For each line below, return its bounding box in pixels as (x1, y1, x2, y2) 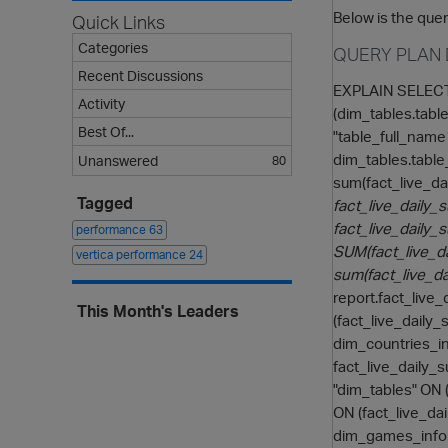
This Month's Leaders (77, 301, 239, 321)
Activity (78, 95, 125, 112)
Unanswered (78, 152, 158, 169)
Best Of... (78, 123, 134, 140)
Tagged (77, 193, 133, 213)
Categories (78, 39, 148, 56)
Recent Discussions (78, 67, 203, 84)
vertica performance (76, 247, 189, 262)
